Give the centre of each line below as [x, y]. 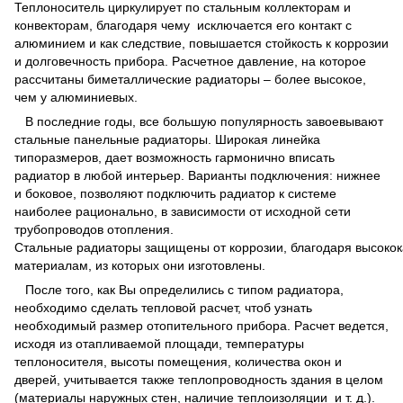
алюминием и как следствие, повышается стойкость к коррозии [201, 43]
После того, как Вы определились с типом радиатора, [179, 290]
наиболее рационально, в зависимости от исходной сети [183, 211]
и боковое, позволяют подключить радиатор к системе [175, 193]
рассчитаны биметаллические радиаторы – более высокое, [190, 79]
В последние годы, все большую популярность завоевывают [199, 121]
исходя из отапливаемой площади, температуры [159, 344]
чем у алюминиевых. [76, 97]
